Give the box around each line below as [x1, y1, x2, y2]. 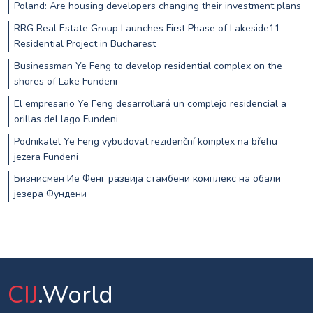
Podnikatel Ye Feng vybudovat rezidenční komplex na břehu [13, 134, 277, 148]
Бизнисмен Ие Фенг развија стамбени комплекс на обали [13, 172, 281, 186]
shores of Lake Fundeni [13, 74, 117, 88]
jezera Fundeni [13, 150, 78, 163]
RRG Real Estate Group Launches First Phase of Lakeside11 [13, 22, 280, 36]
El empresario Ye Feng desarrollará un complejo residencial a [13, 96, 286, 110]
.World [37, 278, 113, 312]
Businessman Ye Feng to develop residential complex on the [13, 59, 282, 73]
